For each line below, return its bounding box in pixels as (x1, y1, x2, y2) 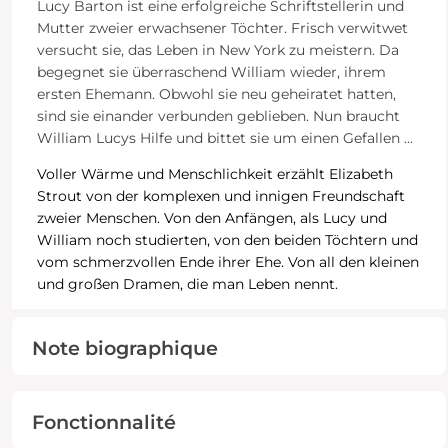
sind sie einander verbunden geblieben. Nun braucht (36, 106, 400, 125)
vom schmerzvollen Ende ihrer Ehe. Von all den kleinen (36, 252, 419, 271)
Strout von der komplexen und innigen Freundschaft (36, 186, 405, 205)
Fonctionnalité (31, 409, 176, 434)
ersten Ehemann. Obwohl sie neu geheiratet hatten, (36, 84, 396, 103)
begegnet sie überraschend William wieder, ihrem (36, 62, 386, 81)
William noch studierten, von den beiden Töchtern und (36, 230, 418, 249)
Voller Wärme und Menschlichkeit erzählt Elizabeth (36, 164, 393, 183)
